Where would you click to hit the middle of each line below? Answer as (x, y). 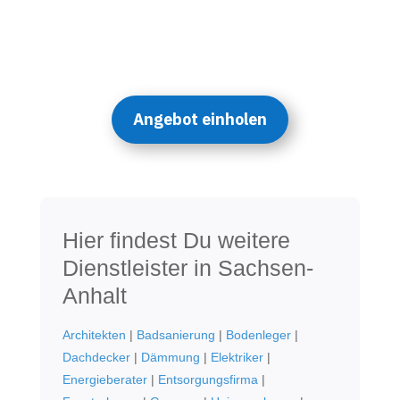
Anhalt (94, 295)
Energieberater (104, 379)
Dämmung (170, 357)
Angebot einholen (200, 119)
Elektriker (237, 357)
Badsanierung (175, 334)
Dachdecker (96, 357)
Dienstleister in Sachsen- (187, 267)
